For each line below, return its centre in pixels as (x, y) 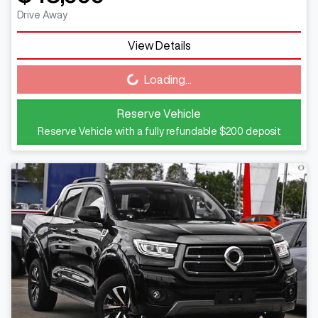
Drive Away (42, 15)
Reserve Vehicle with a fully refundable (128, 131)
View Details (159, 45)
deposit (262, 131)
